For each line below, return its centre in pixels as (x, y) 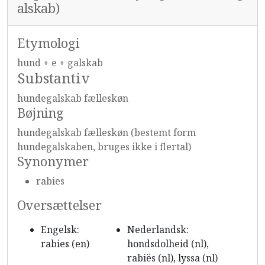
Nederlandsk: (158, 230)
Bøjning (41, 113)
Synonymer (53, 161)
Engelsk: (60, 230)
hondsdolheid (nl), (168, 244)
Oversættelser (59, 205)
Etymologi (48, 43)
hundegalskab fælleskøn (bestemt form (106, 132)
